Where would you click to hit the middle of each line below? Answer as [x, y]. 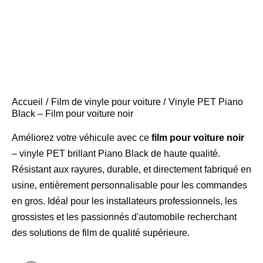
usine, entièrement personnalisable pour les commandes [129, 186]
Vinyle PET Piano [206, 102]
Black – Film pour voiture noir [73, 114]
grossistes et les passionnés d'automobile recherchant [124, 217]
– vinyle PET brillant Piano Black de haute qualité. [116, 154]
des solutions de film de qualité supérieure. [101, 233]
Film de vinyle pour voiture [106, 102]
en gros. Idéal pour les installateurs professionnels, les [124, 201]
